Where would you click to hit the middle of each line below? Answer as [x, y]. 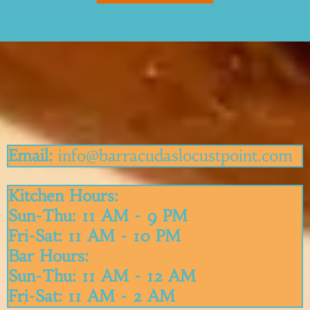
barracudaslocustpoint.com [196, 156]
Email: [33, 156]
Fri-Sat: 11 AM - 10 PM [94, 236]
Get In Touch [56, 117]
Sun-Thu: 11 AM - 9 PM [98, 216]
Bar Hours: [48, 256]
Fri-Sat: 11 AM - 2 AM [92, 296]
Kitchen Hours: [63, 196]
